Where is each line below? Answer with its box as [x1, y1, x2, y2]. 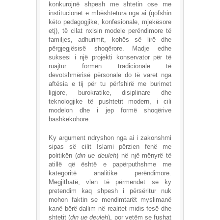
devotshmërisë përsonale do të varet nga [49, 71, 171, 79]
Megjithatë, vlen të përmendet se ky [49, 178, 171, 186]
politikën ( [49, 152, 77, 160]
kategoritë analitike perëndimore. [49, 169, 171, 177]
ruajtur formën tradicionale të [49, 62, 171, 70]
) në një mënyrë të [116, 152, 172, 160]
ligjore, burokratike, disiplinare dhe [49, 89, 171, 97]
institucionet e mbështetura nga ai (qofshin [49, 9, 171, 17]
